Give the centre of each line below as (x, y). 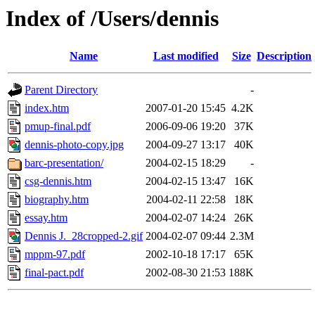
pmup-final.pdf (58, 127)
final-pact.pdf (54, 273)
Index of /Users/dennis (112, 18)
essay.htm (46, 218)
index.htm (47, 108)
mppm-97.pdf (55, 255)
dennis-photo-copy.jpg (74, 145)
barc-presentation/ (64, 163)
